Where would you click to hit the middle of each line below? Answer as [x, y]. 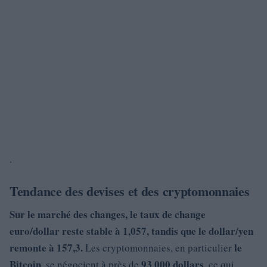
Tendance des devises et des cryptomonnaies [130, 191]
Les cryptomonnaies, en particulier [159, 248]
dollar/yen [231, 231]
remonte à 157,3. [46, 248]
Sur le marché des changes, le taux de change [108, 214]
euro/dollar [35, 231]
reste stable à [91, 231]
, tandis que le [178, 231]
